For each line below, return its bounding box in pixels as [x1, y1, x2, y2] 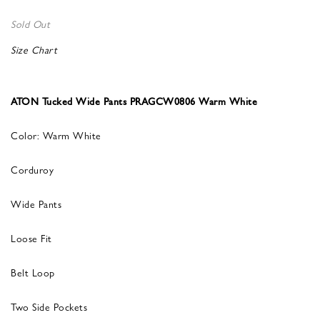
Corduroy [11, 161, 54, 176]
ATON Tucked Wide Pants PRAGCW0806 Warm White [11, 93, 257, 108]
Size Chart [11, 41, 57, 56]
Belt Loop [11, 264, 55, 279]
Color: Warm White [11, 127, 101, 142]
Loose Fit [11, 230, 52, 245]
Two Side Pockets [11, 299, 87, 314]
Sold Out [11, 16, 50, 31]
